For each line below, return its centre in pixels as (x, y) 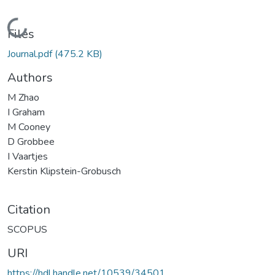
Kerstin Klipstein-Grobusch (64, 171)
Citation (29, 209)
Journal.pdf (31, 54)
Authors (30, 77)
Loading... (29, 26)
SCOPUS (27, 229)
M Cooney (29, 127)
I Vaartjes (28, 156)
